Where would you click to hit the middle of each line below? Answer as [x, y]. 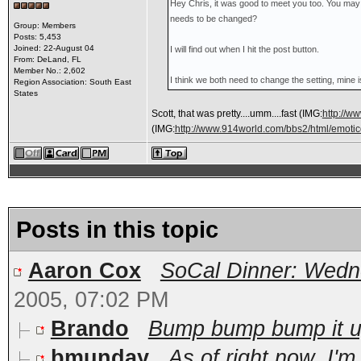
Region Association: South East [72, 82]
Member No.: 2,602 [49, 71]
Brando [89, 329]
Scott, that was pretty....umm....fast [225, 114]
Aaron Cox [84, 271]
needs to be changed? [214, 19]
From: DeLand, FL [47, 59]
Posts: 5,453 [37, 37]
